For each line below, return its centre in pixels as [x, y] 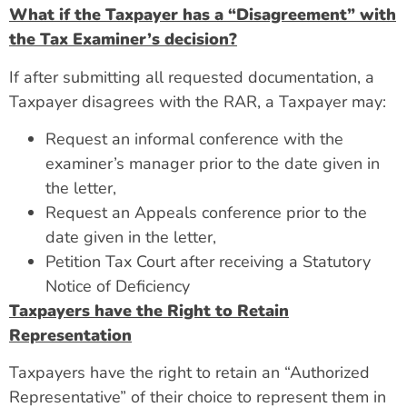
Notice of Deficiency [118, 287]
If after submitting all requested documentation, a [192, 77]
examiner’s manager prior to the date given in [213, 164]
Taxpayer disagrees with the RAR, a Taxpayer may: [198, 101]
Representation [70, 336]
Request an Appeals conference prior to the [206, 213]
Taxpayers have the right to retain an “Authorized [189, 373]
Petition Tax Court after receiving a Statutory [208, 262]
